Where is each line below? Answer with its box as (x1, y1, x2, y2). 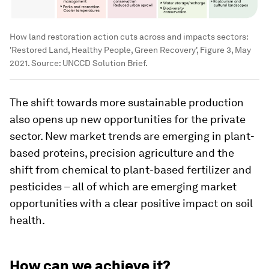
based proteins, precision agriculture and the (10, 146, 234, 159)
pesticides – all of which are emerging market (10, 180, 237, 193)
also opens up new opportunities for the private (10, 112, 246, 125)
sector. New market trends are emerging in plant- (10, 129, 255, 142)
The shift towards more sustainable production (10, 95, 244, 109)
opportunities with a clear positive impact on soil (10, 196, 253, 210)
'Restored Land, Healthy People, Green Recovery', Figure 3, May (10, 44, 251, 55)
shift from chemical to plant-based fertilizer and (10, 163, 252, 176)
